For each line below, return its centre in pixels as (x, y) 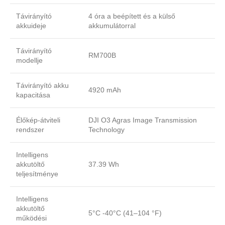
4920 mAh (105, 90)
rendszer (30, 130)
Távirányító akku (42, 86)
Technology (106, 130)
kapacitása (33, 95)
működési (31, 218)
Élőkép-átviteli (38, 120)
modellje (29, 61)
